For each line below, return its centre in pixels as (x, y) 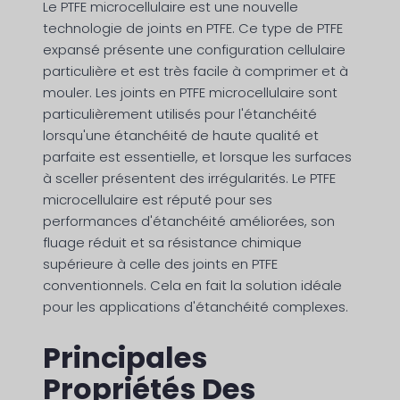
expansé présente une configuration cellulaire (194, 50)
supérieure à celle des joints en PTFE (160, 264)
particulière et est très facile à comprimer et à (196, 71)
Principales (125, 357)
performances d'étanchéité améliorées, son (189, 221)
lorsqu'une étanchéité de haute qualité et (181, 136)
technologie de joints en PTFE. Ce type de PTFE (193, 29)
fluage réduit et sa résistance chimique (172, 243)
